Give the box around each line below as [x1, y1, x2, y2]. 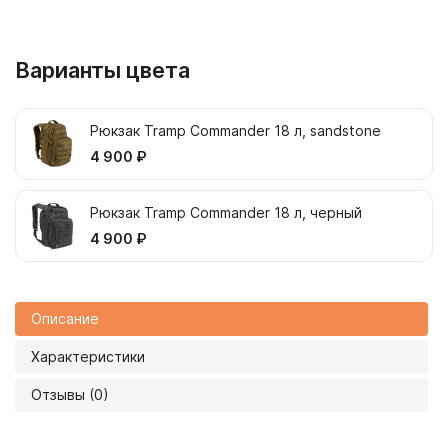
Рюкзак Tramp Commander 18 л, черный [90, 204, 362, 221]
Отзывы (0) [31, 386, 109, 403]
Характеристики [31, 348, 145, 365]
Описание [31, 310, 99, 327]
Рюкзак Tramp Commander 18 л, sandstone [90, 122, 381, 139]
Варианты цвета [15, 57, 190, 83]
